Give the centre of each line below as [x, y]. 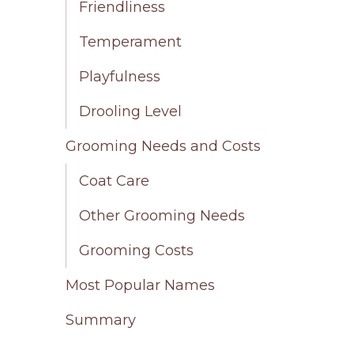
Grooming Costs [137, 251]
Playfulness [120, 77]
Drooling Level [131, 112]
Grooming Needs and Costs [164, 147]
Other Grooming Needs [162, 216]
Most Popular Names [141, 286]
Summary [101, 320]
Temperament [131, 42]
